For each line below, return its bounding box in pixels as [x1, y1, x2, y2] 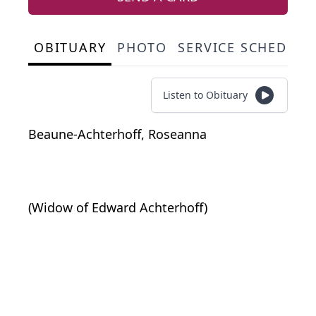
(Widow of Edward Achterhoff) [28, 199, 207, 217]
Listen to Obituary [163, 88, 248, 102]
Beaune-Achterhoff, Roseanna [28, 126, 207, 143]
